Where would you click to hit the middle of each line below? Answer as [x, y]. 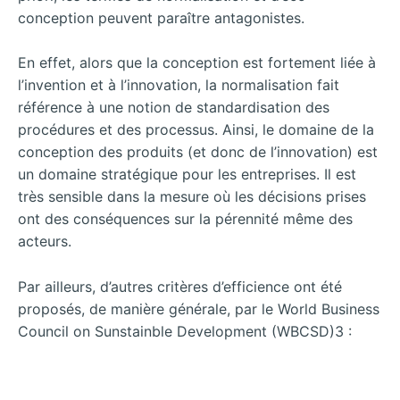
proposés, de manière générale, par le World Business [199, 308]
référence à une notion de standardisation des [174, 108]
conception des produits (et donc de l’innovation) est [198, 152]
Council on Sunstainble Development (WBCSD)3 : [185, 331]
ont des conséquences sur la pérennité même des [185, 219]
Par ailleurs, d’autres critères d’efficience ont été [180, 286]
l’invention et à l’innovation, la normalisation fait [179, 85]
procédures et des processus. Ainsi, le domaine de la [196, 130]
